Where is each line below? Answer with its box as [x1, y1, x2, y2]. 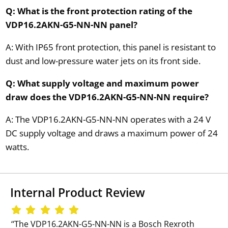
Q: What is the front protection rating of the [5, 5, 192, 17]
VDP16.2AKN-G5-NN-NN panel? [5, 18, 137, 31]
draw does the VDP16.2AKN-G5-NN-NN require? [5, 91, 209, 103]
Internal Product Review [10, 184, 145, 201]
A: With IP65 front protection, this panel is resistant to [5, 41, 216, 53]
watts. [5, 140, 29, 153]
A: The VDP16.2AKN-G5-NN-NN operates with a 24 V [5, 113, 211, 125]
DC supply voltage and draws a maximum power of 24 [5, 127, 218, 139]
